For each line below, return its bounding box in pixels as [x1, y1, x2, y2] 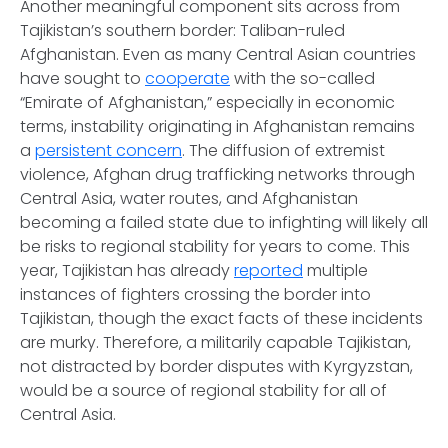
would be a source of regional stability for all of [20, 379, 387, 402]
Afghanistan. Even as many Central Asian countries [20, 43, 416, 66]
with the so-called [230, 67, 375, 90]
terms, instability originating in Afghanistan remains [20, 115, 415, 138]
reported [234, 259, 303, 282]
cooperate [145, 67, 230, 90]
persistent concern [35, 139, 182, 162]
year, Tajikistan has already [20, 259, 234, 282]
